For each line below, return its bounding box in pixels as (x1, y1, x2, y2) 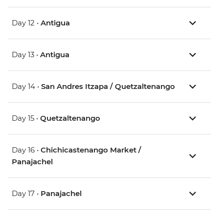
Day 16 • (12, 145, 41, 155)
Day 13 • (12, 50, 40, 60)
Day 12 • (12, 18, 41, 28)
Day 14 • (12, 82, 41, 91)
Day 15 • (12, 113, 40, 123)
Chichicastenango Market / (41, 145, 141, 155)
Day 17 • (12, 189, 41, 198)
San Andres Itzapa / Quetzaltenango (41, 82, 175, 91)
